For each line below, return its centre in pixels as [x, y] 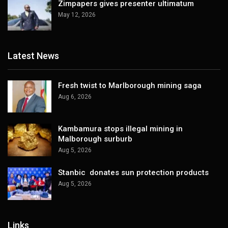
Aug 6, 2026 [75, 96]
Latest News [33, 56]
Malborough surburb [95, 139]
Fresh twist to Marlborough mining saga [130, 85]
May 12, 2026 [77, 15]
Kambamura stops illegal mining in [120, 129]
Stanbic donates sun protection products [133, 172]
